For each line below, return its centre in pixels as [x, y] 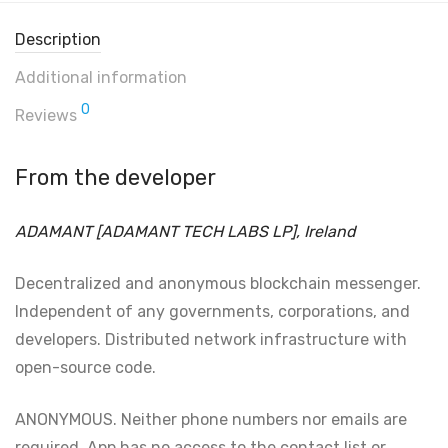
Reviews [48, 115]
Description [58, 39]
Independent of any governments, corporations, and [212, 311]
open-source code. [85, 367]
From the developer [115, 177]
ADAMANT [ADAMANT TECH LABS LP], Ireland [185, 231]
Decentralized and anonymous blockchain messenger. [218, 283]
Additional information [101, 77]
